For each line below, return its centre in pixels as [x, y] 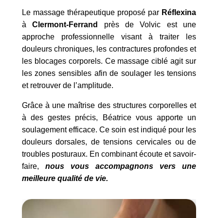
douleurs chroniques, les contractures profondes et [109, 49]
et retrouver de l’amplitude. [67, 85]
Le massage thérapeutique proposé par [92, 12]
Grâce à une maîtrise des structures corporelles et [109, 105]
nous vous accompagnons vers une [121, 166]
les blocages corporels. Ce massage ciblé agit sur [109, 61]
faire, [33, 166]
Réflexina [179, 12]
